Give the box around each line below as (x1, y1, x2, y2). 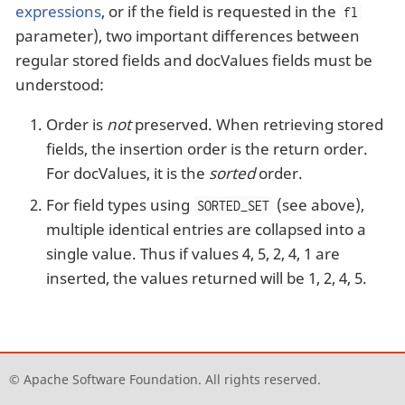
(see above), (273, 194, 365, 216)
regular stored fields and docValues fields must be (15, 49, 372, 71)
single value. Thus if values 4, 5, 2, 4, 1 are (46, 243, 340, 265)
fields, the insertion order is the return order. (46, 137, 368, 159)
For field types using (46, 194, 193, 216)
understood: (15, 73, 104, 95)
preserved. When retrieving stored (131, 113, 383, 135)
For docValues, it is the (46, 162, 209, 184)
